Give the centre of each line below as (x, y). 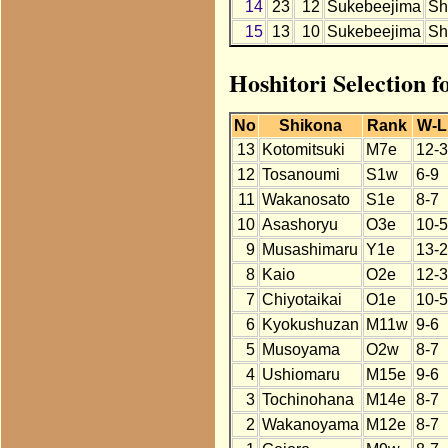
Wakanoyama (310, 425)
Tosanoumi (300, 175)
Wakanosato (305, 200)
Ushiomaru (300, 375)
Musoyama (300, 350)
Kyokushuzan (310, 325)
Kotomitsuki (303, 150)
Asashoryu (299, 225)
